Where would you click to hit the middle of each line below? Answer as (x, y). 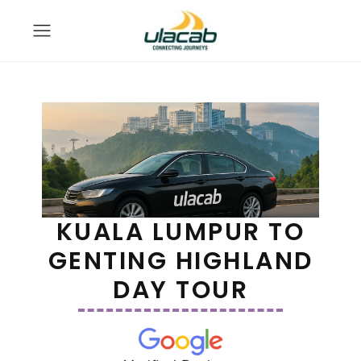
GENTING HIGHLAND (180, 261)
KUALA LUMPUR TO (180, 232)
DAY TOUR (180, 290)
